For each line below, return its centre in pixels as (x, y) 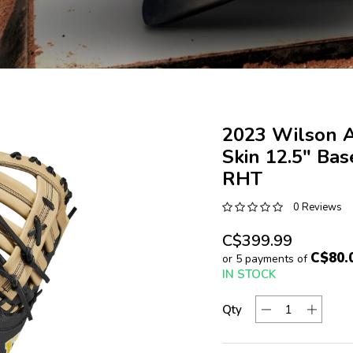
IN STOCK (249, 274)
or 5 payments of (266, 259)
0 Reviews (317, 207)
